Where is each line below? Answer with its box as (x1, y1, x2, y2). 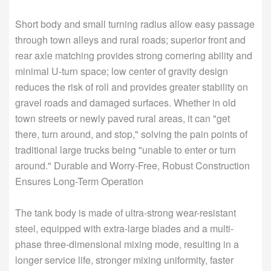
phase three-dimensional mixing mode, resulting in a (15, 237, 239, 251)
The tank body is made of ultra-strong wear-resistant (15, 205, 236, 220)
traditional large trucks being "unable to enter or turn (15, 142, 236, 157)
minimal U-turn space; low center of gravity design (15, 64, 228, 78)
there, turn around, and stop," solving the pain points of (15, 126, 247, 141)
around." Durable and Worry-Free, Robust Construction (15, 158, 250, 172)
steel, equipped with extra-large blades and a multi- (15, 221, 233, 235)
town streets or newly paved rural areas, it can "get (15, 111, 230, 125)
